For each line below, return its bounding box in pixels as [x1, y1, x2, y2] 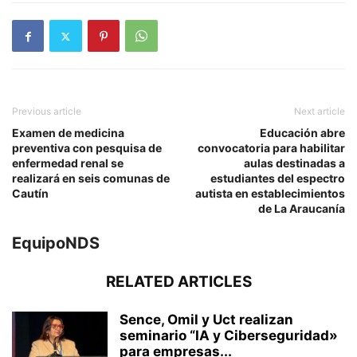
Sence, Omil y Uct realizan [120, 312, 293, 328]
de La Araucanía [258, 202, 345, 216]
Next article [294, 105, 345, 118]
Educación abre [260, 126, 345, 140]
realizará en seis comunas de [12, 171, 170, 186]
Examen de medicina [12, 126, 124, 140]
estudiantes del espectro [210, 171, 345, 186]
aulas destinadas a [244, 156, 345, 171]
